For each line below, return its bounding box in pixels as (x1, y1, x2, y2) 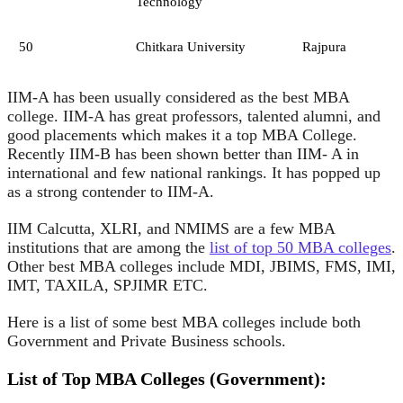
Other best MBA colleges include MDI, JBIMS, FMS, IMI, (7, 256, 396, 275)
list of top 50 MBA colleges (210, 237, 391, 256)
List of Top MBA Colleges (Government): (7, 368, 327, 389)
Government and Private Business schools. (7, 331, 286, 350)
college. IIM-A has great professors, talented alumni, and (7, 106, 381, 125)
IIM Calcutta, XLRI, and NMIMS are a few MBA (7, 219, 335, 237)
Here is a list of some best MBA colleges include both (7, 312, 361, 331)
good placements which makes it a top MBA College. (7, 125, 357, 144)
